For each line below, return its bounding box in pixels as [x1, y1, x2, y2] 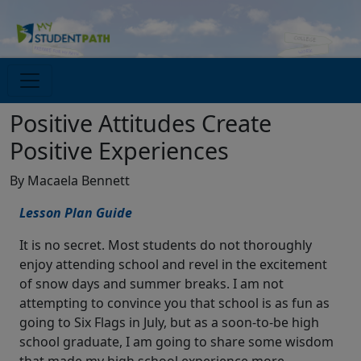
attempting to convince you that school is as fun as [19, 294, 330, 313]
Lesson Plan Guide [19, 204, 132, 222]
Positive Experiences [10, 135, 229, 167]
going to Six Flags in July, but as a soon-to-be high [19, 313, 319, 332]
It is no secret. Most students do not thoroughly [19, 236, 312, 255]
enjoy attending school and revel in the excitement [19, 255, 327, 274]
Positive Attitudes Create [10, 107, 272, 139]
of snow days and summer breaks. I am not [19, 275, 284, 293]
